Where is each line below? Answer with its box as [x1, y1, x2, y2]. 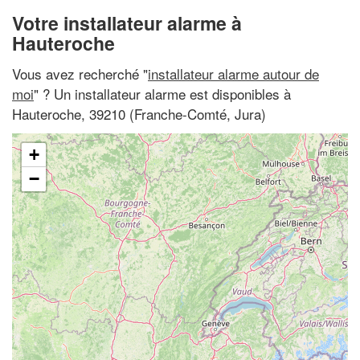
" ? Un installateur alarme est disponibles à [34, 83, 291, 104]
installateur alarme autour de [148, 63, 319, 84]
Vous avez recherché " [12, 63, 148, 84]
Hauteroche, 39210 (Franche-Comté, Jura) [12, 103, 266, 124]
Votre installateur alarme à [12, 10, 242, 36]
